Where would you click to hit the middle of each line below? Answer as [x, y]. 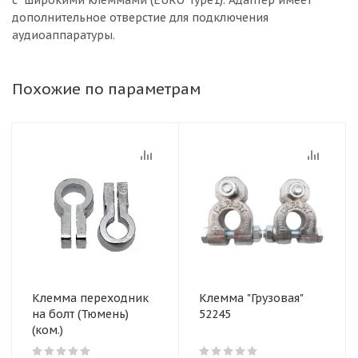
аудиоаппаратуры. [64, 35]
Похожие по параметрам [106, 89]
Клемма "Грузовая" [251, 298]
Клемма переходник [90, 298]
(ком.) [48, 330]
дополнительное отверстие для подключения [140, 18]
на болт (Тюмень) [80, 314]
